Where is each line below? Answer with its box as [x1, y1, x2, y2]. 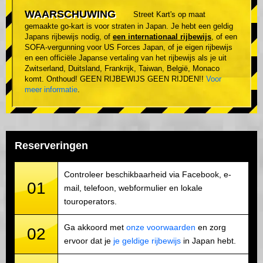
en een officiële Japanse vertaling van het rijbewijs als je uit [25, 53, 227, 62]
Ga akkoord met [64, 222, 126, 232]
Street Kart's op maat [133, 9, 205, 19]
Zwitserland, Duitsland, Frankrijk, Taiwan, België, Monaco [25, 63, 220, 73]
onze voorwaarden [126, 222, 195, 232]
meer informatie [25, 85, 77, 94]
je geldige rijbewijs [113, 235, 181, 245]
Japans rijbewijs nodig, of [25, 32, 113, 41]
